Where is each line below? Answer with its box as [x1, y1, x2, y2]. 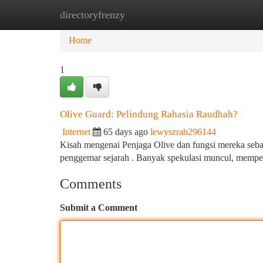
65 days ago [103, 127, 148, 137]
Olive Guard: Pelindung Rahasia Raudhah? [60, 109, 238, 120]
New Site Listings [118, 9, 184, 19]
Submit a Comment [60, 203, 137, 213]
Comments [60, 176, 122, 191]
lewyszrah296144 [150, 127, 216, 137]
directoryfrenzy [60, 9, 125, 21]
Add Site [202, 9, 235, 19]
